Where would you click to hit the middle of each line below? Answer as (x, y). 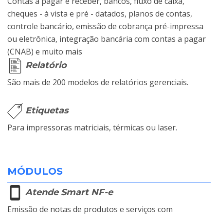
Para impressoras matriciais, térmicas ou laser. (92, 127)
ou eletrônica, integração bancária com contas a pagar (107, 39)
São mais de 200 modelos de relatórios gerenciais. (98, 82)
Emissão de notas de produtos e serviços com (90, 209)
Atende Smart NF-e (68, 192)
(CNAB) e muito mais (45, 51)
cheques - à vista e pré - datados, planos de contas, (100, 13)
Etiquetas (46, 110)
